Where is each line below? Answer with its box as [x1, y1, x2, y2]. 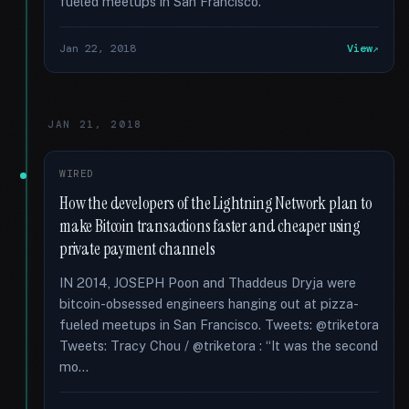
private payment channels [59, 238, 215, 260]
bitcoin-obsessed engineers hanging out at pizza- [59, 296, 359, 311]
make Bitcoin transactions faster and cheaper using [59, 215, 361, 237]
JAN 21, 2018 [47, 118, 143, 131]
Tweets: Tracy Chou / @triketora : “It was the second [59, 338, 378, 353]
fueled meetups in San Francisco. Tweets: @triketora [59, 317, 379, 332]
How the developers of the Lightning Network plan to [59, 193, 372, 215]
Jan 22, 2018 [59, 41, 136, 56]
